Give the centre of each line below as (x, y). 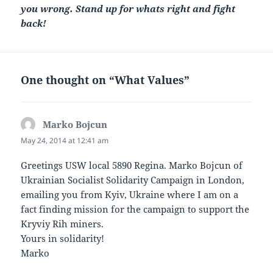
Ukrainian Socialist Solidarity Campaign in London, (133, 180)
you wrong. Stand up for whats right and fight (128, 9)
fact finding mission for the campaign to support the (135, 209)
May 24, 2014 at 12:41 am (65, 141)
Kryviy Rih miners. (62, 224)
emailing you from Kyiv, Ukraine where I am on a (130, 195)
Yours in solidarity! (63, 239)
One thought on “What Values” (105, 80)
